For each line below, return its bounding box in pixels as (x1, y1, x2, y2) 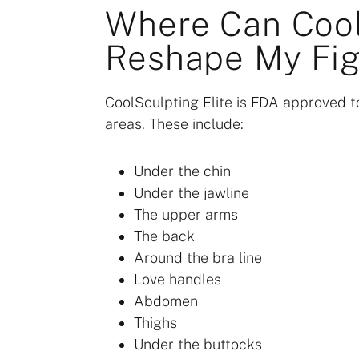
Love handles (134, 271, 222, 288)
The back (134, 228, 196, 244)
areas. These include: (105, 115, 244, 132)
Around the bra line (134, 249, 263, 266)
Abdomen (134, 292, 199, 309)
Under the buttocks (134, 336, 263, 353)
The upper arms (134, 206, 239, 223)
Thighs (134, 314, 178, 331)
